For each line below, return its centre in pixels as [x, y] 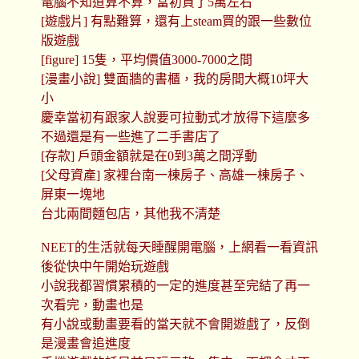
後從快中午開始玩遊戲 [105, 267]
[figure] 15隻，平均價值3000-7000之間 [146, 60]
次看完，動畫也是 [92, 305]
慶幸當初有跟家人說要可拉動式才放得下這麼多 [175, 118]
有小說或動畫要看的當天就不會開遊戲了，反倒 [175, 325]
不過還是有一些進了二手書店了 [130, 137]
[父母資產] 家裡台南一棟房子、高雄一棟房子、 [174, 175]
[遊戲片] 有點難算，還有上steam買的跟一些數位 [176, 22]
